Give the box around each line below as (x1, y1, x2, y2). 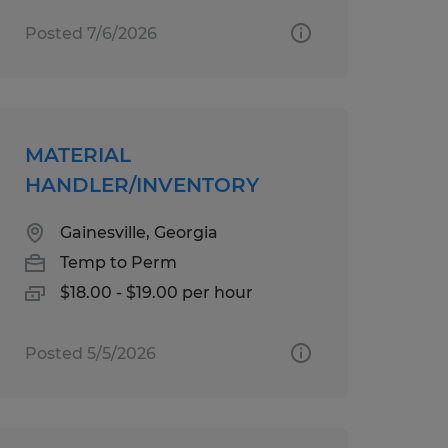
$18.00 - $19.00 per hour (59, 282, 253, 302)
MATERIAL (24, 142, 131, 167)
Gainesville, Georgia (59, 222, 218, 242)
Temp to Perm (59, 252, 177, 272)
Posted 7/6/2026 (24, 23, 157, 43)
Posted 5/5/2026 (24, 343, 156, 363)
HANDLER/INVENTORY (24, 172, 259, 197)
